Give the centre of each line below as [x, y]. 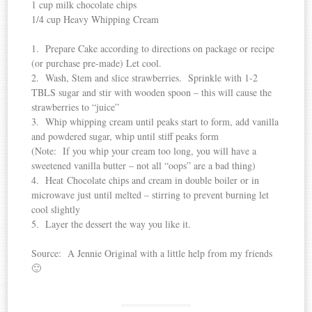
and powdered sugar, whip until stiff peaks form [125, 136]
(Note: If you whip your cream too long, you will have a [144, 151]
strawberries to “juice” [76, 107]
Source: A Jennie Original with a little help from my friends [152, 253]
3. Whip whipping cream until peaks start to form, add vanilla [155, 122]
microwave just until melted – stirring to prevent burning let [150, 195]
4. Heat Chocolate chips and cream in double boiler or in [146, 180]
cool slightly [56, 210]
